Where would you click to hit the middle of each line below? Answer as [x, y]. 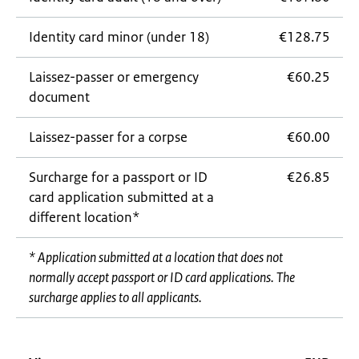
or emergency [156, 77]
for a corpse [151, 137]
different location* [85, 217]
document [59, 97]
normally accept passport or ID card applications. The [162, 277]
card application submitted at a [121, 197]
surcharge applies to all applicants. [115, 297]
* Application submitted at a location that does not [156, 257]
